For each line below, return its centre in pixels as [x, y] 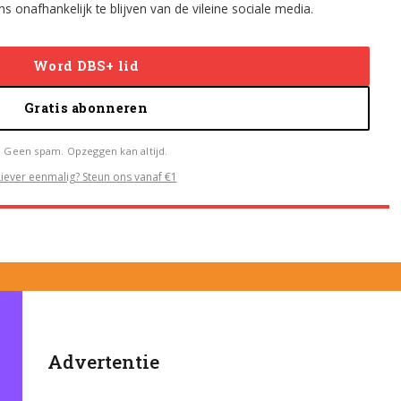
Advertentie [104, 361]
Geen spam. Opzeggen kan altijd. [86, 150]
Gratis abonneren [86, 108]
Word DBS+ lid [86, 66]
